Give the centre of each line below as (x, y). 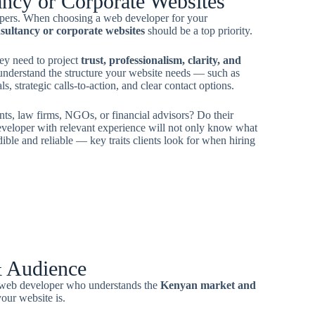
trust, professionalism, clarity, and (161, 60)
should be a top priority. (198, 31)
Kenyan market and (208, 285)
